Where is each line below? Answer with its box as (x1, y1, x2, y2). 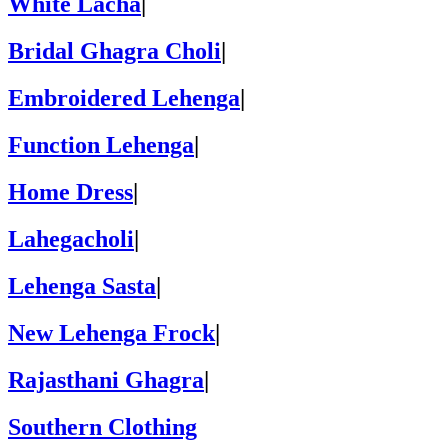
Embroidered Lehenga (8, 85, 240, 112)
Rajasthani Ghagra (8, 366, 204, 393)
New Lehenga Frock (8, 319, 215, 346)
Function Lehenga (8, 132, 194, 159)
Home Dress (8, 179, 133, 206)
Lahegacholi (8, 225, 134, 252)
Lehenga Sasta (8, 272, 156, 299)
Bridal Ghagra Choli (8, 38, 221, 65)
